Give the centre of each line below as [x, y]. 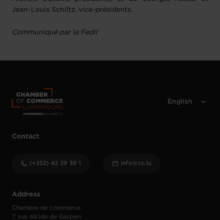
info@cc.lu [136, 164]
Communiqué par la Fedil [55, 33]
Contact [26, 137]
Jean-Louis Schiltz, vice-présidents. [73, 10]
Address [26, 195]
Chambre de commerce [46, 208]
